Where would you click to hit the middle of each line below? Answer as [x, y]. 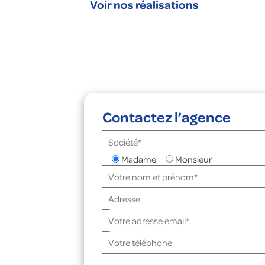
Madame [139, 159]
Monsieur [193, 159]
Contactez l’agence [167, 117]
